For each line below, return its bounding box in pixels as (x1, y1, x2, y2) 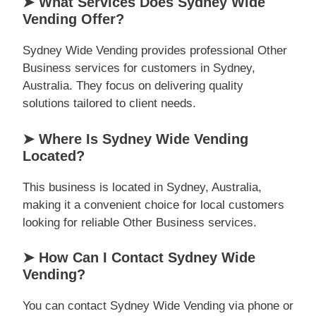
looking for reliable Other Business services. (23, 215, 257, 229)
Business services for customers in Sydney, (23, 61, 255, 75)
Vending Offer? (23, 11, 124, 27)
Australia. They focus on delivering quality (23, 79, 243, 92)
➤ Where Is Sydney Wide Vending (23, 130, 248, 147)
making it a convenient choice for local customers (23, 197, 284, 212)
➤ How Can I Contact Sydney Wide (23, 250, 255, 265)
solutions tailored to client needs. (23, 97, 196, 110)
